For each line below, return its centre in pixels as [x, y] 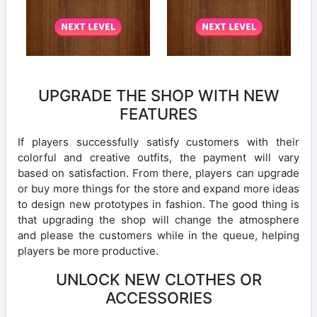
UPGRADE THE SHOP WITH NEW [158, 95]
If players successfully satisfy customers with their [158, 142]
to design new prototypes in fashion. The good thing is [158, 204]
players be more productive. [88, 250]
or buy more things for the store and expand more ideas [158, 188]
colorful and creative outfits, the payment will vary [158, 157]
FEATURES [158, 114]
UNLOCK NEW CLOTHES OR [158, 279]
